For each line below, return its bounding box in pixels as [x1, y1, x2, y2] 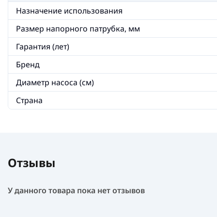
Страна [16, 95, 43, 106]
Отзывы [8, 155, 56, 170]
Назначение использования [16, 5, 123, 16]
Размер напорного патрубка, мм [16, 23, 140, 34]
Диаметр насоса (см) [16, 77, 94, 88]
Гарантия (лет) [16, 41, 69, 52]
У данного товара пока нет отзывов [8, 185, 145, 196]
